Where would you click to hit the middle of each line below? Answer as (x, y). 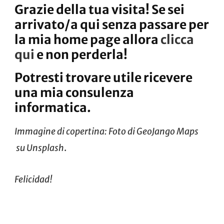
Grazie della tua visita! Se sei (99, 10)
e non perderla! (81, 55)
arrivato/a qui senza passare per (112, 25)
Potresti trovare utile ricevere (103, 78)
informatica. (53, 108)
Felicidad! (33, 180)
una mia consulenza (74, 93)
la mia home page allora (87, 40)
